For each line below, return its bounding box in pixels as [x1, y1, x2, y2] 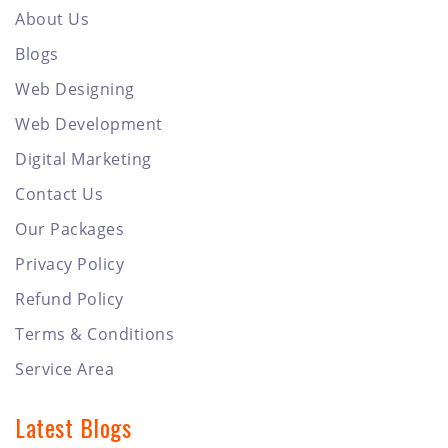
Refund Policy [15, 287, 124, 310]
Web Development [15, 112, 163, 135]
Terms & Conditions [15, 322, 174, 345]
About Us [15, 7, 89, 30]
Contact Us [15, 182, 103, 205]
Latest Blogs [15, 408, 131, 445]
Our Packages [15, 217, 124, 240]
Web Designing [15, 77, 135, 100]
